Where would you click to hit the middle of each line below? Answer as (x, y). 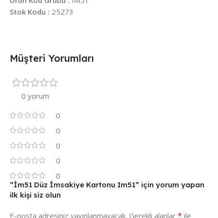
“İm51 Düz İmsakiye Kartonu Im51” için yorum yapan (107, 184)
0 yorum (35, 96)
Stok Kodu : (30, 11)
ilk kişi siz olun (35, 195)
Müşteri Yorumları (52, 58)
